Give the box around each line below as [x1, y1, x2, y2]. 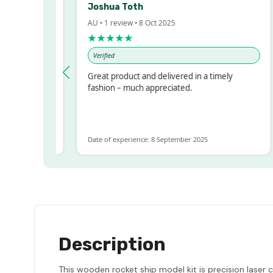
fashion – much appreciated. [62, 82, 168, 93]
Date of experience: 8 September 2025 [62, 134, 183, 144]
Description [58, 233, 166, 255]
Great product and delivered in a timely [62, 70, 208, 82]
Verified [68, 51, 90, 60]
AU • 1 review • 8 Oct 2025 [62, 17, 151, 27]
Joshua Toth [62, 1, 118, 12]
